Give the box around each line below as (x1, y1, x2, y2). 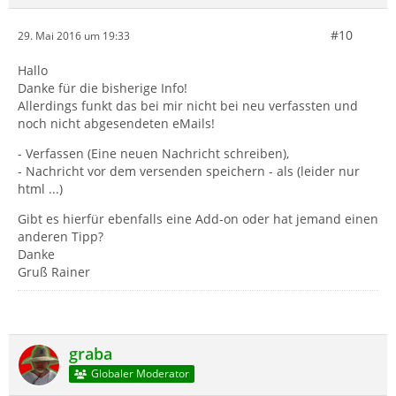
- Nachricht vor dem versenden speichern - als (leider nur (18, 163, 360, 179)
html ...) (18, 180, 63, 197)
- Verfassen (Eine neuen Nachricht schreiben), (18, 145, 289, 162)
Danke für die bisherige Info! (18, 80, 187, 96)
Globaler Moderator (90, 366, 189, 382)
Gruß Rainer (18, 263, 90, 280)
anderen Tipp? (18, 228, 103, 245)
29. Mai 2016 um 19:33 (18, 27, 130, 43)
